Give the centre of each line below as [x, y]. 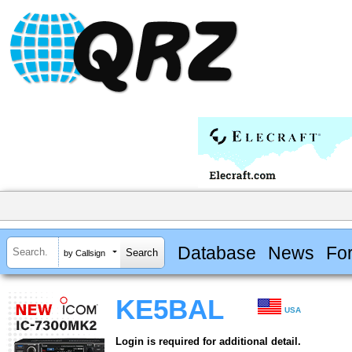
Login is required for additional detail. [208, 342]
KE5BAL [170, 310]
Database [216, 253]
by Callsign [84, 253]
